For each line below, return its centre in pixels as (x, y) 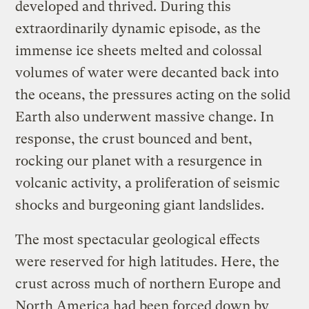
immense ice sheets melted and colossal (139, 50)
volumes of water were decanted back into (147, 72)
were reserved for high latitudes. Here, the (148, 261)
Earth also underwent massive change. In (145, 117)
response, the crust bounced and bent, (134, 139)
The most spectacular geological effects (138, 239)
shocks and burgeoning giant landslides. (140, 205)
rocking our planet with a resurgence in (139, 161)
